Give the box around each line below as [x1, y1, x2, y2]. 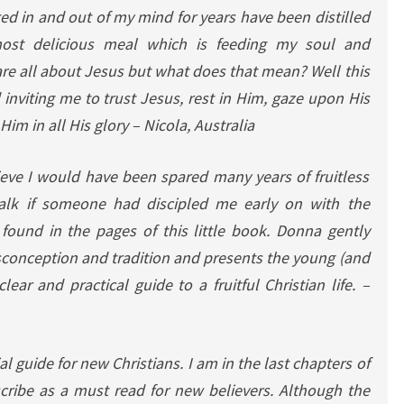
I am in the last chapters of [187, 353, 370, 373]
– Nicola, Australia [132, 115, 258, 135]
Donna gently [275, 220, 370, 241]
